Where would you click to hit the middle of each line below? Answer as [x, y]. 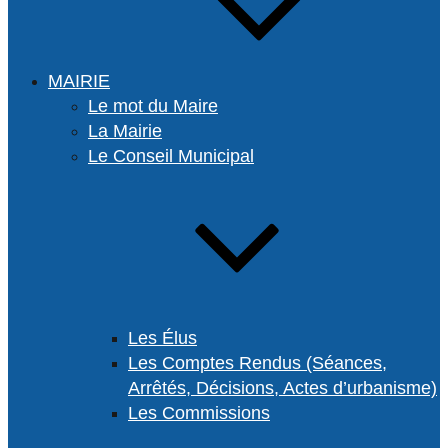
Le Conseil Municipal [171, 156]
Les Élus [162, 338]
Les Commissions [199, 413]
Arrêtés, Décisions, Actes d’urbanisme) [282, 388]
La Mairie [125, 131]
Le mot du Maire [153, 106]
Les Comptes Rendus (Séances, [257, 363]
